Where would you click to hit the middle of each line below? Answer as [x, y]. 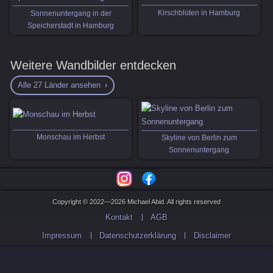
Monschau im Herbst [71, 137]
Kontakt [119, 217]
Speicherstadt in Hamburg [71, 25]
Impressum [62, 235]
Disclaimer [212, 235]
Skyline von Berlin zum [199, 137]
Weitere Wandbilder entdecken [93, 66]
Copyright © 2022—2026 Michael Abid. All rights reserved [136, 201]
